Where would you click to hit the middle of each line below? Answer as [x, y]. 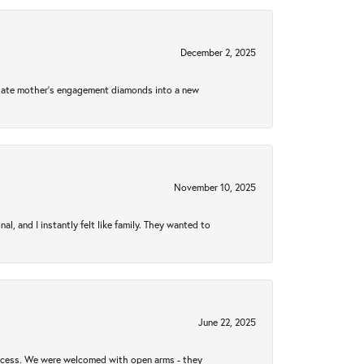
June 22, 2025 [227, 322]
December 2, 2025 [218, 52]
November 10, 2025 [215, 187]
